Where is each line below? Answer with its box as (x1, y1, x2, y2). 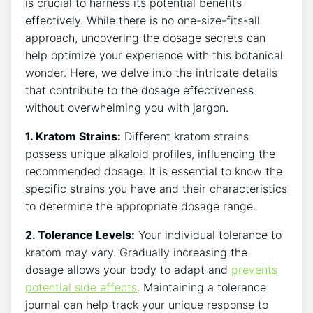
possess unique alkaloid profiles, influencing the (25, 146, 275, 161)
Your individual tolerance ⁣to (135, 227, 282, 242)
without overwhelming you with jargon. (25, 100, 228, 115)
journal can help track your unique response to (25, 297, 268, 312)
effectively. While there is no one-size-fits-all (25, 13, 260, 27)
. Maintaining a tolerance (137, 279, 266, 294)
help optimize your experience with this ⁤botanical (25, 48, 283, 62)
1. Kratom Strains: (25, 129, 121, 143)
